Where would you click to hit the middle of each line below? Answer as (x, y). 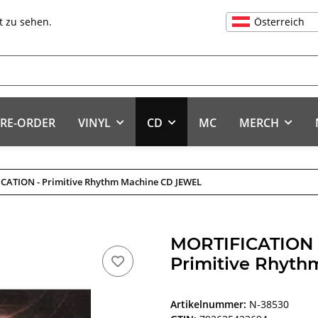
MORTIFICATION (242, 244)
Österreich (280, 21)
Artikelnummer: (210, 305)
